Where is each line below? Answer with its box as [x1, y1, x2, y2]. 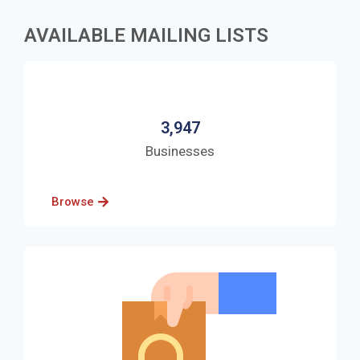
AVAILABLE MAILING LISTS [24, 23, 268, 47]
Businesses [145, 142, 215, 159]
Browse [51, 194, 94, 209]
